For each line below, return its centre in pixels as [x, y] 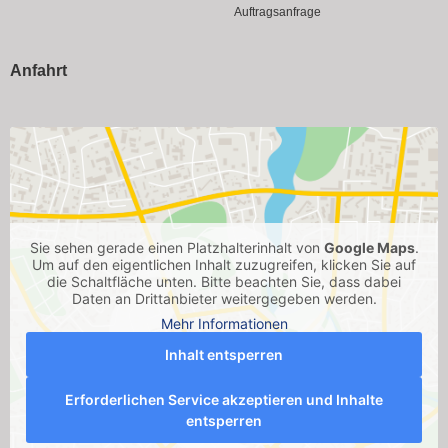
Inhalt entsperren [224, 355]
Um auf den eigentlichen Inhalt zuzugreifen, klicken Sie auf [224, 265]
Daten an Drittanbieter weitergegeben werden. [224, 299]
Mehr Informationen [224, 324]
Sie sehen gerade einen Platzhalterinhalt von [176, 248]
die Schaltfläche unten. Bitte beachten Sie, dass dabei [224, 282]
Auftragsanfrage [277, 12]
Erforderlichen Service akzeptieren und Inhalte [224, 400]
